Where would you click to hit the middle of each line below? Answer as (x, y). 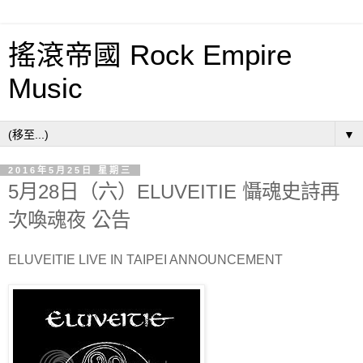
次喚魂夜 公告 (69, 220)
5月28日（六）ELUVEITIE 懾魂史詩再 (174, 192)
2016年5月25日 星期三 (70, 170)
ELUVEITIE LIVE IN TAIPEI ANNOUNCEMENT (145, 259)
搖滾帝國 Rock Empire (150, 55)
